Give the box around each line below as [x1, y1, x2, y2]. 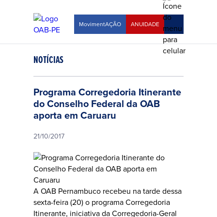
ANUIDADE [131, 20, 159, 29]
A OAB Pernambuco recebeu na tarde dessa [33, 186, 182, 197]
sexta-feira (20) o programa [33, 197, 125, 208]
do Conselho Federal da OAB [33, 96, 160, 111]
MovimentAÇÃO [79, 20, 121, 29]
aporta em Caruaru [33, 108, 116, 123]
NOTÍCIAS [33, 52, 63, 67]
